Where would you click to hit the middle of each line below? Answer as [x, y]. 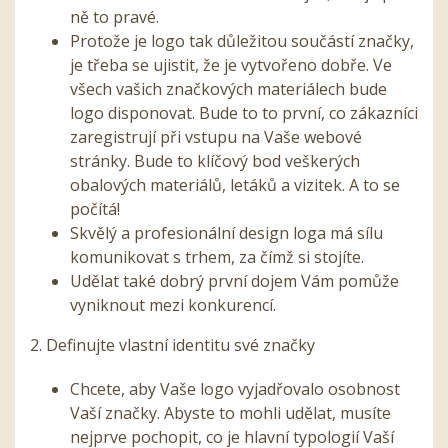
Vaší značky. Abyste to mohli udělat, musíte [230, 413]
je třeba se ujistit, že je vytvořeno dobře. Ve [231, 65]
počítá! [95, 209]
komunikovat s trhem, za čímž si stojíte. [219, 257]
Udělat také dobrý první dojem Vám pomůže [234, 281]
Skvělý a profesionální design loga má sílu [226, 233]
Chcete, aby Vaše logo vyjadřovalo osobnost [235, 389]
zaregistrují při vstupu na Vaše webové [216, 137]
